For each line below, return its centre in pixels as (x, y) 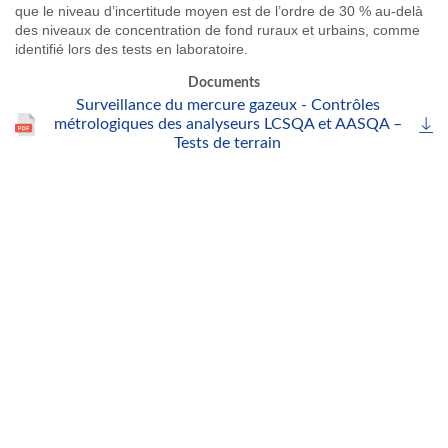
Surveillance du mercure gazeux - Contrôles (227, 105)
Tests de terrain (227, 143)
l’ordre (295, 11)
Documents (224, 83)
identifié (39, 49)
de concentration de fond (174, 30)
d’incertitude (142, 11)
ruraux (277, 30)
